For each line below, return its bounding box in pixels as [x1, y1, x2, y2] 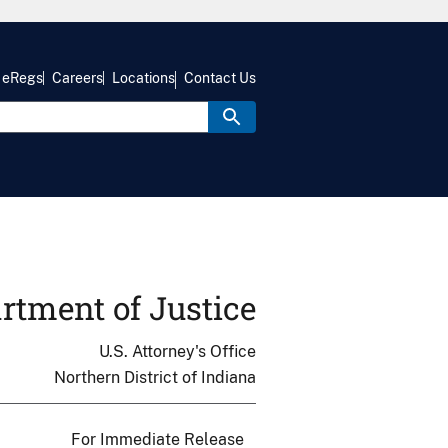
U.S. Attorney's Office [99, 342, 256, 361]
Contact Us [184, 70, 256, 87]
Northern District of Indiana [54, 368, 256, 387]
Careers [52, 70, 103, 87]
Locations [112, 70, 175, 87]
